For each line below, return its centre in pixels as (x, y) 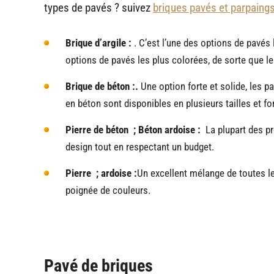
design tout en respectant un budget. (140, 146)
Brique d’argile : (98, 43)
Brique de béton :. (102, 86)
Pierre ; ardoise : (101, 173)
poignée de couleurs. (108, 190)
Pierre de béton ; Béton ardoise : (134, 129)
